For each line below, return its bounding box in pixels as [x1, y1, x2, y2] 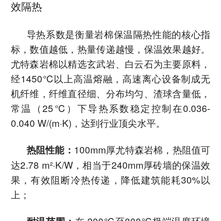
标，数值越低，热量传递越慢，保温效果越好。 [10, 42, 211, 56]
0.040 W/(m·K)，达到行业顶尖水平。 [10, 116, 165, 130]
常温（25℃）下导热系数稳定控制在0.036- [10, 101, 211, 115]
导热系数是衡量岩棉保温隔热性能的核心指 [26, 27, 211, 41]
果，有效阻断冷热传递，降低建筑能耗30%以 [10, 173, 211, 186]
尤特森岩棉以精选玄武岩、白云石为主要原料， [10, 57, 211, 71]
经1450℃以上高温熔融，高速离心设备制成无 [10, 72, 211, 85]
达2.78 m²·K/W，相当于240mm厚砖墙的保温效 [10, 158, 211, 172]
